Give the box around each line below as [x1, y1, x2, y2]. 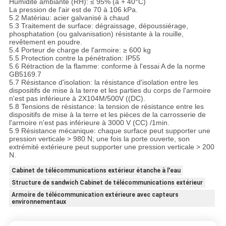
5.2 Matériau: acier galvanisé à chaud [9, 14, 129, 22]
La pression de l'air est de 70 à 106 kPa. [9, 6, 138, 14]
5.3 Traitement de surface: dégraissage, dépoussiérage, [9, 22, 188, 30]
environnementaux [11, 198, 66, 206]
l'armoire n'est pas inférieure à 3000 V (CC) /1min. [9, 119, 169, 127]
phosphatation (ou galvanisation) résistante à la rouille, [9, 30, 184, 38]
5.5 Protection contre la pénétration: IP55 [9, 54, 140, 63]
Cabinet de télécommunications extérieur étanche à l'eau [11, 167, 181, 175]
